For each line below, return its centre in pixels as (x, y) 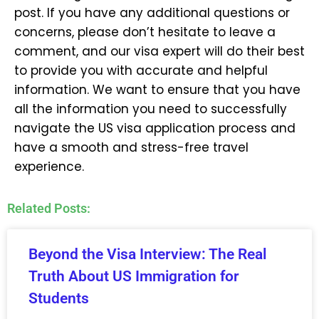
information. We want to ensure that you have (157, 90)
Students (59, 298)
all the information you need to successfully (151, 109)
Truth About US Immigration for (134, 276)
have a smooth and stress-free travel (131, 148)
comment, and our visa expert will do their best (159, 52)
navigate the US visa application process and (155, 129)
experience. (49, 167)
